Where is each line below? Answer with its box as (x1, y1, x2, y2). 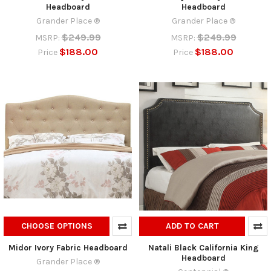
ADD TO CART (165, 220, 219, 231)
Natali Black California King (148, 242, 259, 253)
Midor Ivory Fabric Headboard (8, 242, 128, 253)
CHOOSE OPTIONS (21, 220, 93, 231)
